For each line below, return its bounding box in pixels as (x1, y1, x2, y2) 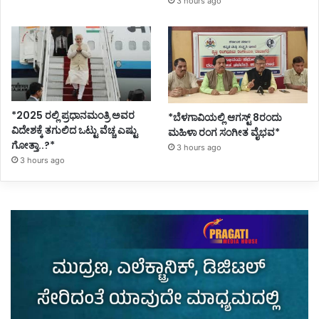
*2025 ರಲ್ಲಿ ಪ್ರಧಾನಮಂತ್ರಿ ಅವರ (11, 108, 135, 123)
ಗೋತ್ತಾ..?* (11, 138, 55, 153)
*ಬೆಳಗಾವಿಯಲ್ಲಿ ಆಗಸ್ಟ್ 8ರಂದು (168, 110, 283, 125)
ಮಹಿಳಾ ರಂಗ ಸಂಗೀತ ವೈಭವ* (168, 125, 281, 140)
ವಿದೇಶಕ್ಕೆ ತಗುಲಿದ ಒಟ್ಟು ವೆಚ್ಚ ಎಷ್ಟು (11, 123, 137, 138)
